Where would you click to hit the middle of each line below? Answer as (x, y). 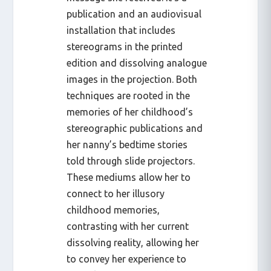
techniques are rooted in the (129, 96)
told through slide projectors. (131, 161)
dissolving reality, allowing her (133, 243)
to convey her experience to (127, 259)
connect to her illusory (116, 194)
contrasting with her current (128, 227)
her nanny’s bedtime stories (127, 145)
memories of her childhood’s (130, 112)
